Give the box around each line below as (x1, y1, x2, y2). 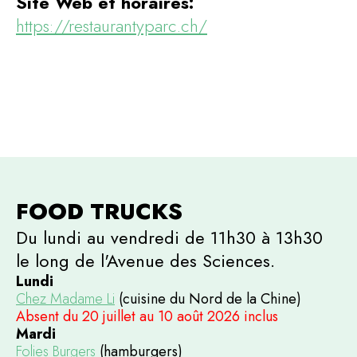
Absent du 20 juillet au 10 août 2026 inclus (16, 305, 278, 327)
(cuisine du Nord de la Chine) (115, 288, 301, 309)
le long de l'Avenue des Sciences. (16, 247, 275, 273)
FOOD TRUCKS (16, 194, 182, 228)
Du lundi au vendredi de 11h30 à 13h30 (16, 224, 323, 250)
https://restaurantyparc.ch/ (16, 12, 207, 38)
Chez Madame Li (16, 288, 115, 309)
